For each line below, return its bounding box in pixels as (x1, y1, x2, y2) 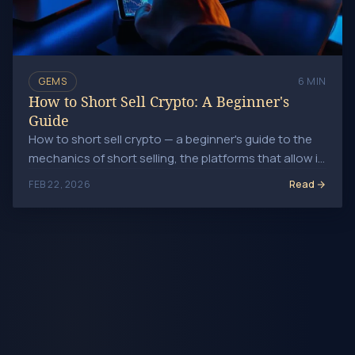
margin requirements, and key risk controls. (29, 168, 265, 185)
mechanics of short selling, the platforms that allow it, (29, 149, 326, 166)
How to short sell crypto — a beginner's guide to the (29, 130, 312, 147)
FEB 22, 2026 (29, 177, 91, 192)
